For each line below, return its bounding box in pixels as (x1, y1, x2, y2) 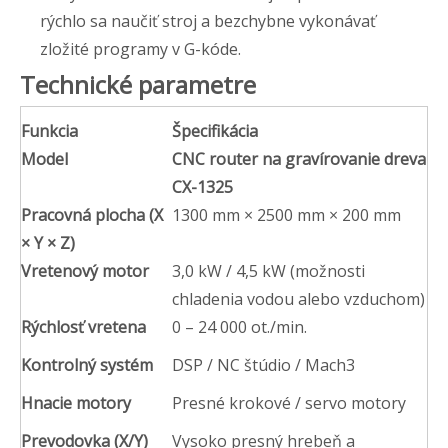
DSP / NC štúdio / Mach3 (172, 353, 355, 376)
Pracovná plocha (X (21, 203, 163, 226)
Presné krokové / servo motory (172, 391, 406, 414)
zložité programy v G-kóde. (40, 37, 241, 60)
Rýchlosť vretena (21, 315, 146, 338)
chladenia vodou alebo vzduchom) (172, 287, 425, 310)
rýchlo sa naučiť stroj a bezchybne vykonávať (40, 9, 376, 32)
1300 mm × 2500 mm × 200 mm (172, 203, 401, 226)
